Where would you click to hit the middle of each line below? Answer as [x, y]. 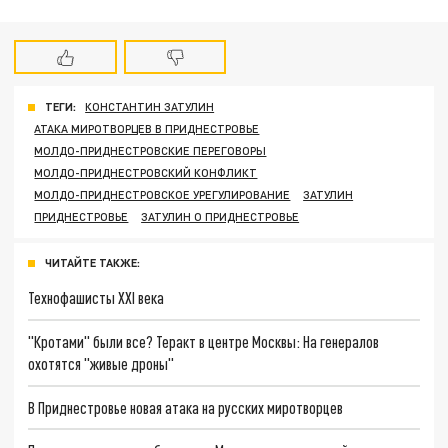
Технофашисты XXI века [96, 298]
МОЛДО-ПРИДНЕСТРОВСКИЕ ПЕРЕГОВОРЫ [150, 151]
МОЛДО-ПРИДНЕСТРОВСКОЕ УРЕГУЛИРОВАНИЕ [162, 195]
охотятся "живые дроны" [101, 363]
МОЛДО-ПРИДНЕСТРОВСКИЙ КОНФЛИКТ [146, 173]
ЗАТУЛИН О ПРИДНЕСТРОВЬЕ [220, 217]
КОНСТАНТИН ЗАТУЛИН [150, 107]
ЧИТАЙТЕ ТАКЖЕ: [92, 263]
